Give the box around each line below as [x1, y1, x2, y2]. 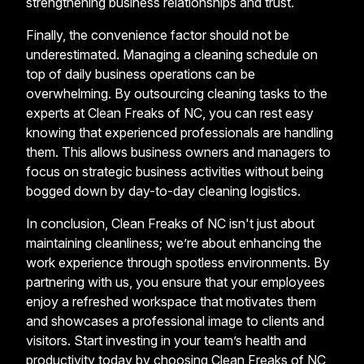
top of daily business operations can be [26, 65, 255, 82]
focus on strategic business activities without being [26, 162, 323, 180]
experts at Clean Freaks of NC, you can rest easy [26, 104, 314, 121]
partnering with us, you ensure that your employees [26, 273, 325, 290]
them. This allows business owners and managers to [26, 143, 331, 160]
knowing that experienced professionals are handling [26, 123, 333, 141]
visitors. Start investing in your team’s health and [26, 331, 306, 349]
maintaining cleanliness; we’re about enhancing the [26, 234, 322, 251]
